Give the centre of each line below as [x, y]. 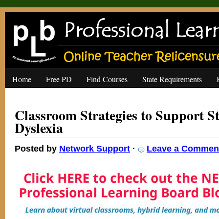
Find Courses [107, 79]
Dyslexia [39, 128]
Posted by [37, 149]
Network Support [95, 149]
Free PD [59, 79]
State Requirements [172, 79]
